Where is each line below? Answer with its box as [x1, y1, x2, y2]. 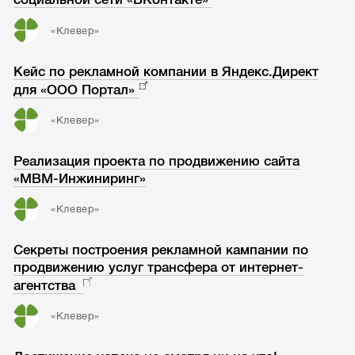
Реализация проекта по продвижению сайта [13, 153, 300, 169]
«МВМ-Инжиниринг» [13, 170, 147, 186]
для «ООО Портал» [13, 82, 136, 97]
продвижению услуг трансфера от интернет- [13, 260, 304, 276]
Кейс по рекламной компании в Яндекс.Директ [13, 63, 319, 79]
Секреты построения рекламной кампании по [13, 242, 309, 258]
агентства [13, 278, 80, 294]
